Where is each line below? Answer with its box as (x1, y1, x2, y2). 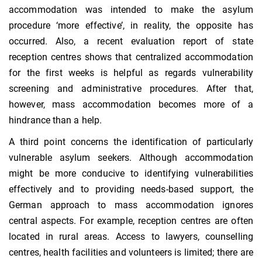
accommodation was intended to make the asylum (9, 4, 253, 16)
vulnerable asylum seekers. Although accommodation (9, 152, 253, 164)
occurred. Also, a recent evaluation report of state (9, 36, 253, 47)
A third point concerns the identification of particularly (9, 136, 253, 148)
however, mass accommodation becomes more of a (9, 99, 253, 111)
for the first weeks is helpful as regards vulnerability (9, 67, 253, 79)
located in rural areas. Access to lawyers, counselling (9, 231, 253, 243)
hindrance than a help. (9, 115, 102, 126)
